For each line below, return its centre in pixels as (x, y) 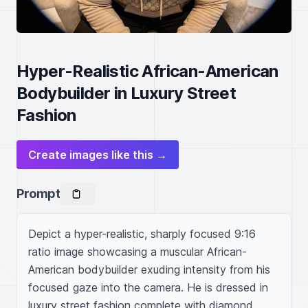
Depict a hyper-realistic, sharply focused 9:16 (142, 234)
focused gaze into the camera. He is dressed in (148, 287)
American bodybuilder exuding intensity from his (149, 269)
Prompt (38, 194)
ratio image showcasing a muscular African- (137, 252)
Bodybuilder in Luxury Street (126, 93)
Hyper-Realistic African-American (147, 71)
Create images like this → (98, 155)
